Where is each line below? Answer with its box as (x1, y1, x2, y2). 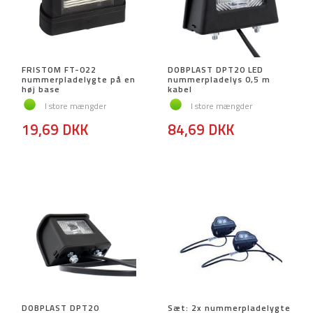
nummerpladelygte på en (22, 73, 136, 87)
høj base (22, 82, 60, 96)
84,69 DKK (168, 118, 234, 141)
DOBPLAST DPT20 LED (168, 63, 263, 77)
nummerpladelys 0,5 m (168, 73, 270, 87)
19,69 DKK (22, 118, 88, 141)
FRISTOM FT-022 (22, 63, 96, 77)
